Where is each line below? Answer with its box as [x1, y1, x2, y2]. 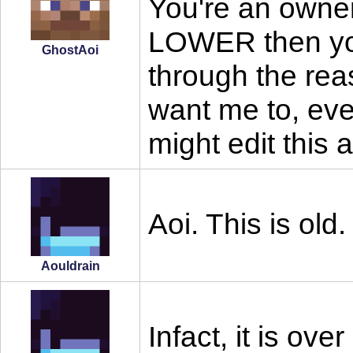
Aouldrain [40, 259, 100, 273]
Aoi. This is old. [148, 207, 346, 241]
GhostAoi [42, 43, 98, 58]
